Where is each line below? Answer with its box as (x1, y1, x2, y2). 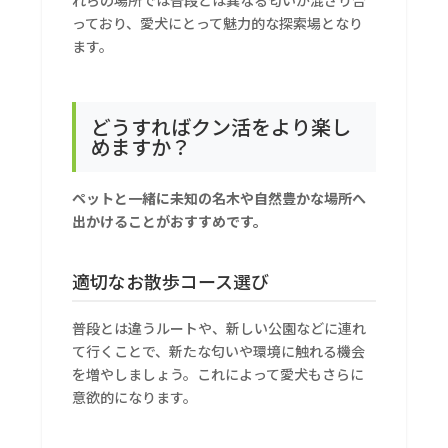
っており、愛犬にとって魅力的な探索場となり (72, 13, 364, 34)
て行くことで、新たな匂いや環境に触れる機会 (72, 341, 366, 362)
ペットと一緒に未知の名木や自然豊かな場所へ (72, 188, 367, 209)
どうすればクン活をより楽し (91, 112, 352, 142)
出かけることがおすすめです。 (72, 211, 268, 232)
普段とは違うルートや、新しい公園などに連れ (72, 318, 367, 339)
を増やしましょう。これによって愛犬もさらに (72, 364, 365, 385)
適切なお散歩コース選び (72, 268, 270, 295)
